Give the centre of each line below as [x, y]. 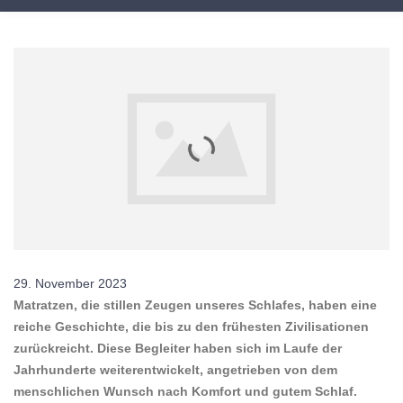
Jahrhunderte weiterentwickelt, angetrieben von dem [175, 370]
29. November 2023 [70, 284]
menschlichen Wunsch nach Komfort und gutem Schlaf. [185, 392]
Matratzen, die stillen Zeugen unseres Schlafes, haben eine [195, 305]
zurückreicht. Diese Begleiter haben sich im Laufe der [178, 349]
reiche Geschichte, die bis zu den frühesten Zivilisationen [191, 327]
